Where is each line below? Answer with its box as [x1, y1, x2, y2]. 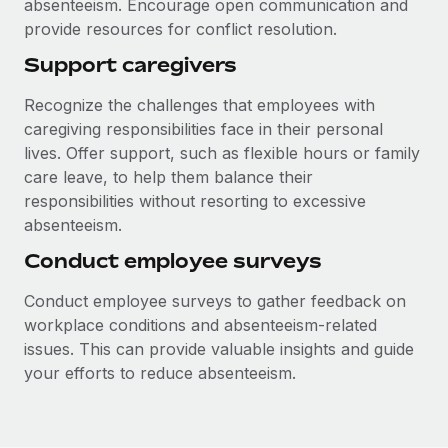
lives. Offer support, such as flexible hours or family [24, 143, 420, 163]
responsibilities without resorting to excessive [24, 191, 366, 211]
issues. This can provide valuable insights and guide [24, 339, 414, 359]
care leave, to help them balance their [24, 167, 313, 187]
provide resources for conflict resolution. [24, 19, 337, 39]
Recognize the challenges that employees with [24, 95, 375, 115]
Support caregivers [24, 52, 237, 77]
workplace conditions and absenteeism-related [24, 315, 377, 335]
